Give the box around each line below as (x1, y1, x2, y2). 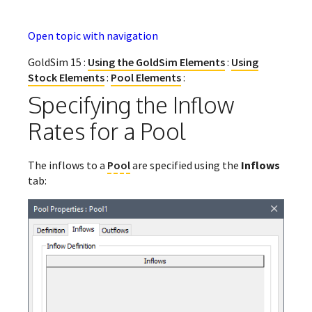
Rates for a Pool (28, 117, 186, 146)
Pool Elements (111, 70, 181, 85)
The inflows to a (28, 158, 107, 173)
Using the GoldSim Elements (88, 55, 225, 70)
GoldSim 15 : (28, 55, 88, 70)
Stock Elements (28, 70, 104, 85)
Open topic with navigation (28, 29, 158, 43)
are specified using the (130, 158, 241, 173)
